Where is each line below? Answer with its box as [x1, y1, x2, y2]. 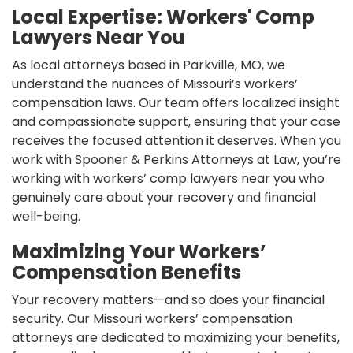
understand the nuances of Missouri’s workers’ [12, 74, 298, 93]
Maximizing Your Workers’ [12, 238, 266, 265]
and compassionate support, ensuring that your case [12, 112, 340, 131]
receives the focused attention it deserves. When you [12, 131, 341, 150]
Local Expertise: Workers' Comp [12, 3, 314, 30]
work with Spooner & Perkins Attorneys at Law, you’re [12, 150, 341, 169]
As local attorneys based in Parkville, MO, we [12, 55, 285, 74]
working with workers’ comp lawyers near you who [12, 169, 325, 188]
